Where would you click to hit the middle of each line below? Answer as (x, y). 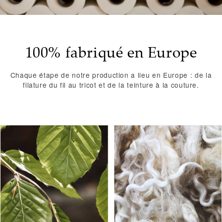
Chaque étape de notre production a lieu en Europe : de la (111, 75)
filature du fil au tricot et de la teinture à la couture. (111, 84)
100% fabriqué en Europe (111, 52)
